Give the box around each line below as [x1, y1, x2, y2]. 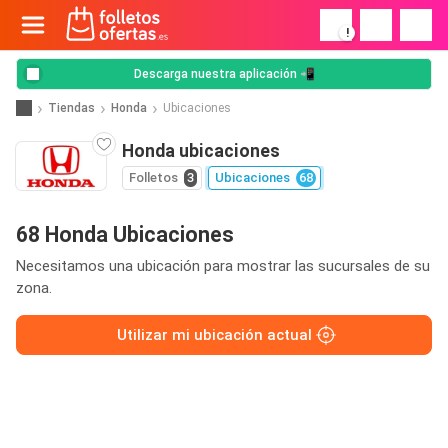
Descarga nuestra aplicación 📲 [133, 67, 315, 81]
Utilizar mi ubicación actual [116, 326, 312, 344]
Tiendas [48, 100, 95, 115]
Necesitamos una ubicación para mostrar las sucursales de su [16, 257, 430, 275]
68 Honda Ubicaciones [16, 222, 234, 247]
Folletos [129, 170, 178, 185]
